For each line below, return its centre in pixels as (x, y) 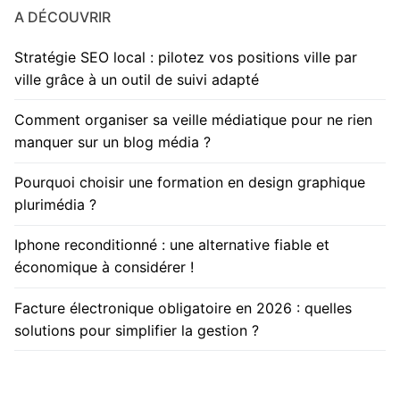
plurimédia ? (55, 205)
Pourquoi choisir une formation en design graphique (190, 183)
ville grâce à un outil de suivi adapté (137, 79)
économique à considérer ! (104, 267)
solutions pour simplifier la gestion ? (137, 330)
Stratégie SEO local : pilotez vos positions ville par (186, 57)
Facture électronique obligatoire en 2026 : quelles (183, 308)
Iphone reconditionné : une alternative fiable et (172, 245)
